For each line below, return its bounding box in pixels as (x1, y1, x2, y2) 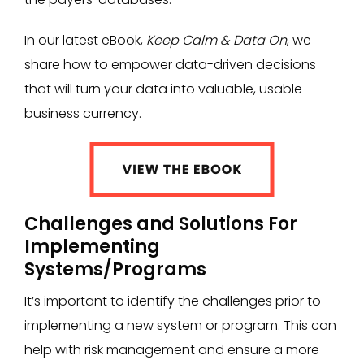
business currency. (24, 103, 141, 123)
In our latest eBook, (24, 30, 146, 50)
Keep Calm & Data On (146, 30, 287, 50)
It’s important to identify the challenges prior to (24, 291, 321, 310)
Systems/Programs (24, 256, 206, 282)
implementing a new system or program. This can (24, 315, 336, 335)
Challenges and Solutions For (24, 210, 297, 236)
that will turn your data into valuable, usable (24, 79, 302, 98)
